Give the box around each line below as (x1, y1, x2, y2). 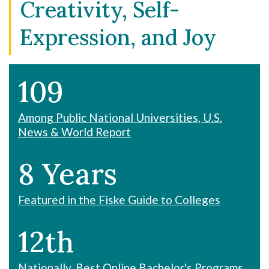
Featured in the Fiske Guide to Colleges (18, 193, 220, 207)
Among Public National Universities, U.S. (18, 110, 222, 124)
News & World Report (18, 125, 131, 139)
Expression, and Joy (20, 23, 216, 51)
